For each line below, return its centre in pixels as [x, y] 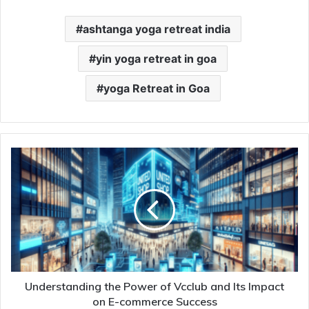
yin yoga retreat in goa [156, 58]
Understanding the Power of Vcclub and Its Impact [154, 286]
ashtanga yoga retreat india [156, 29]
